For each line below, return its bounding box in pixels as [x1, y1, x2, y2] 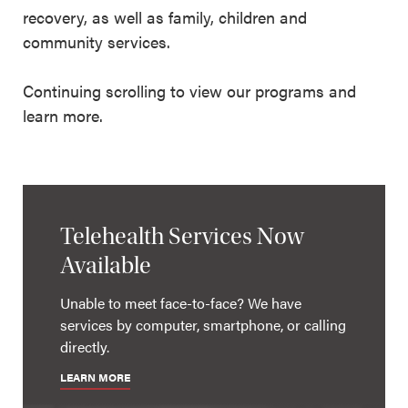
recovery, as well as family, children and [23, 5, 307, 29]
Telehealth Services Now [59, 221, 304, 250]
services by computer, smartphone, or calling [59, 314, 346, 335]
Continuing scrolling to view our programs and [23, 79, 356, 103]
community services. [23, 30, 170, 54]
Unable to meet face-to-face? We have [59, 292, 301, 313]
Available [59, 250, 151, 280]
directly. [59, 336, 109, 357]
